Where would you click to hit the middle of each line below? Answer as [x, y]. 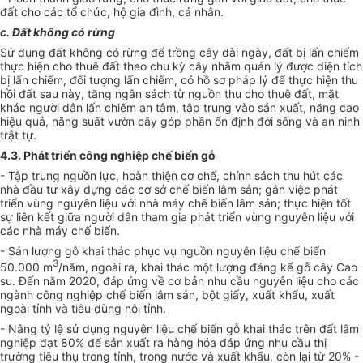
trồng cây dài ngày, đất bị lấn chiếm [263, 53]
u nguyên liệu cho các [301, 280]
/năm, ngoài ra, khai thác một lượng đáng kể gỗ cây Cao [208, 267]
